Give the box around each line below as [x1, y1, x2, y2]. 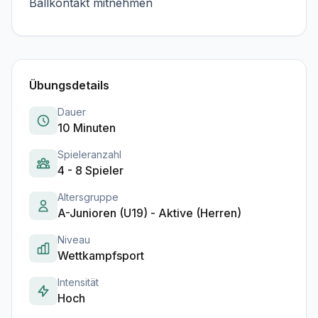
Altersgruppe [57, 190, 119, 203]
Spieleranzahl [57, 148, 121, 160]
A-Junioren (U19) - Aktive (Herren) [57, 205, 241, 220]
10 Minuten [57, 120, 116, 135]
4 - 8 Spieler [57, 163, 124, 177]
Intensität [57, 275, 99, 288]
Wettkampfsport [57, 248, 144, 263]
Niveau [57, 233, 90, 246]
